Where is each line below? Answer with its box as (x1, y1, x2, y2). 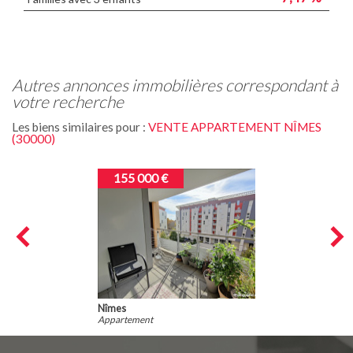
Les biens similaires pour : (12, 119, 148, 134)
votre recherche (12, 91, 124, 111)
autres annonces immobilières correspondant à (12, 74, 23, 95)
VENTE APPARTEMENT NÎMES (148, 119, 321, 134)
